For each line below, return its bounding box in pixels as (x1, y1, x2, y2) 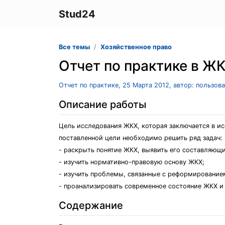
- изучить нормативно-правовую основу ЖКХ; (59, 158, 204, 166)
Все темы (59, 43, 90, 51)
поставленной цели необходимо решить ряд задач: (59, 134, 222, 142)
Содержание (59, 199, 123, 211)
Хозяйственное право (100, 43, 172, 51)
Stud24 (59, 8, 95, 20)
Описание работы (59, 98, 146, 110)
